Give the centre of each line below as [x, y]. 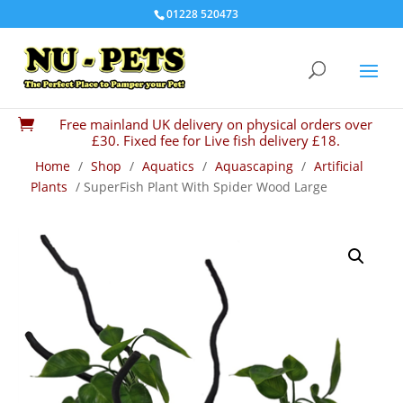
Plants [49, 187]
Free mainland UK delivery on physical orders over [216, 124]
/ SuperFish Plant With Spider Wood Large [200, 187]
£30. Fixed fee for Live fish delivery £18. [216, 140]
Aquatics [168, 166]
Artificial [339, 166]
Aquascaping [254, 166]
